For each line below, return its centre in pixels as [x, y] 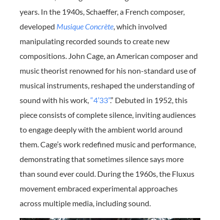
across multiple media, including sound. [85, 203]
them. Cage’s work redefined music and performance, [108, 144]
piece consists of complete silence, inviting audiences [108, 115]
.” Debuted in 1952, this [149, 100]
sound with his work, [55, 100]
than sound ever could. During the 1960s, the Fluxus [107, 174]
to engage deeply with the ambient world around [101, 130]
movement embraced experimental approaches [99, 189]
